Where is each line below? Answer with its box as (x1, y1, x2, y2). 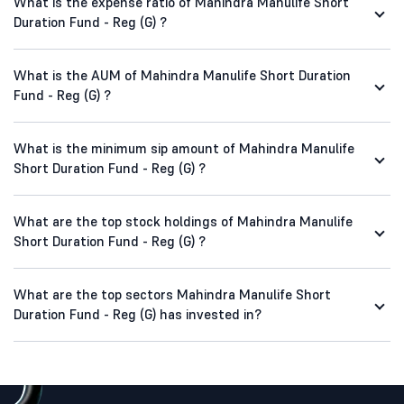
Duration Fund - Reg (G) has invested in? (14, 306, 262, 324)
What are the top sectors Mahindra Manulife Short (14, 286, 331, 304)
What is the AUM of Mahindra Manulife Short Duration (14, 67, 351, 85)
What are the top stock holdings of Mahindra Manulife (14, 213, 353, 231)
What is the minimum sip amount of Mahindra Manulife (14, 140, 354, 158)
